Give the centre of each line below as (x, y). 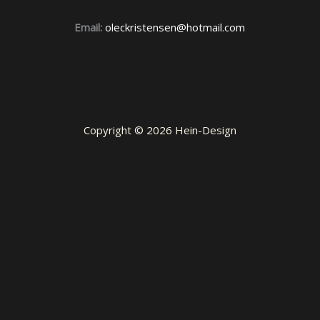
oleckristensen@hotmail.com (175, 27)
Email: (89, 27)
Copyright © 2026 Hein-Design (160, 130)
